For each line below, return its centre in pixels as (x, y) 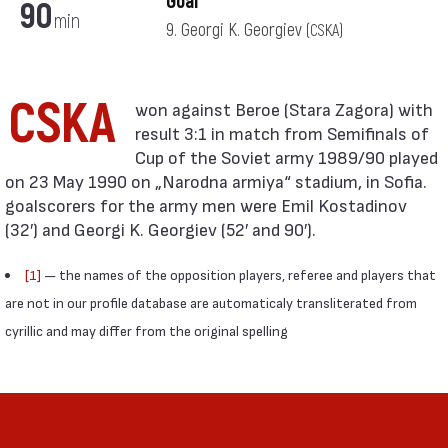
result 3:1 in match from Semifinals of (282, 132)
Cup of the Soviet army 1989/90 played (286, 156)
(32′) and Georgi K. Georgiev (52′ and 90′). (160, 228)
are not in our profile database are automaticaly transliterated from (211, 302)
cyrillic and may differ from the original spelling (146, 330)
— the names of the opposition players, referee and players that (238, 274)
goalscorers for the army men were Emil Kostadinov (206, 204)
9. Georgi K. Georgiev (235, 30)
